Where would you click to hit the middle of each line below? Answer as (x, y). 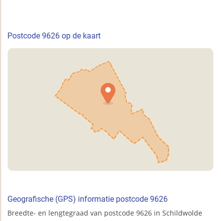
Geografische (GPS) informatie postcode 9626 (88, 199)
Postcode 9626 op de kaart (54, 36)
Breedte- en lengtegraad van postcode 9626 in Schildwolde (105, 213)
